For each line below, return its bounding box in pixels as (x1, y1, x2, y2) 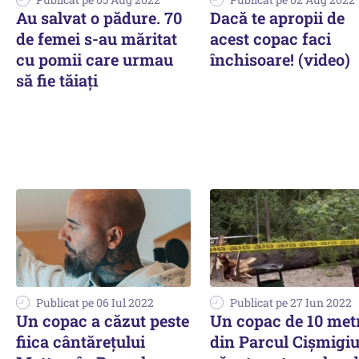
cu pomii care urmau (16, 48, 173, 70)
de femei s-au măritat (16, 27, 177, 49)
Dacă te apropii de (210, 6, 345, 28)
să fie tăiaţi (16, 69, 98, 91)
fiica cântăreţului (16, 331, 145, 353)
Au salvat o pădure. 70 (16, 6, 182, 28)
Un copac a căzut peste (16, 310, 189, 332)
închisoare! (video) (210, 48, 350, 70)
